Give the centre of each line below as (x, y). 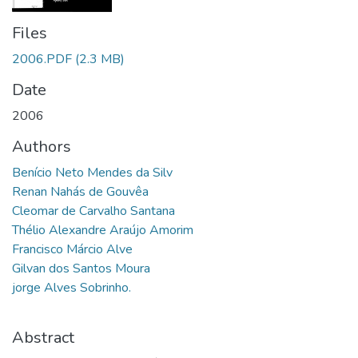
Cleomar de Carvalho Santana (93, 211)
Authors (42, 147)
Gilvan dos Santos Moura (81, 269)
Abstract (43, 338)
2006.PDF (42, 60)
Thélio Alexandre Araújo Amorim (103, 231)
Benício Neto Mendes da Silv (92, 173)
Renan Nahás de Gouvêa (80, 192)
